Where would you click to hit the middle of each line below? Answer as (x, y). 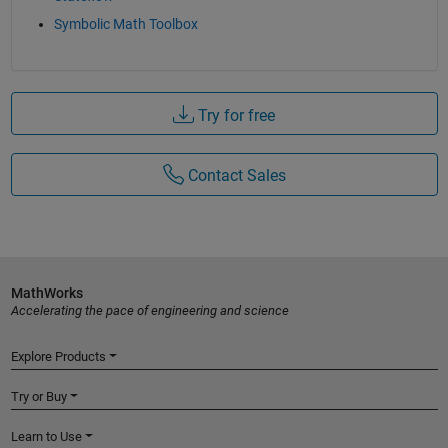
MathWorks (46, 292)
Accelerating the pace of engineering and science (149, 310)
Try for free (234, 115)
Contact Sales (234, 176)
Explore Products (58, 356)
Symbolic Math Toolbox (125, 24)
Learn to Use (46, 436)
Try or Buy (38, 396)
